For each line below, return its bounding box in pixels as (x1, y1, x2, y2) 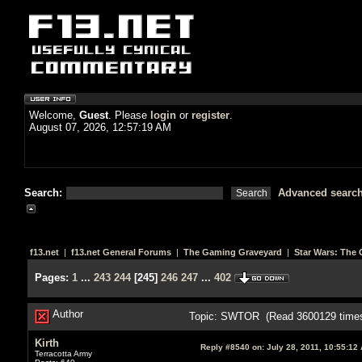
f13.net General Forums (70, 247, 171, 257)
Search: (24, 187, 65, 199)
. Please (108, 109, 150, 121)
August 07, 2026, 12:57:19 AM (29, 121, 171, 133)
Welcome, (29, 109, 79, 121)
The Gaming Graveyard (183, 247, 282, 257)
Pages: (34, 271, 69, 284)
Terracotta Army (34, 348, 92, 358)
